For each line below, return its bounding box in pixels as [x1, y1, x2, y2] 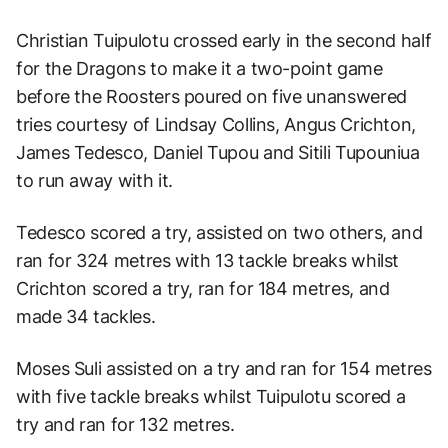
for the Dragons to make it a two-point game [16, 57, 383, 79]
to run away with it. [16, 169, 173, 191]
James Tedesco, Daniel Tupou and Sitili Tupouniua [16, 141, 420, 163]
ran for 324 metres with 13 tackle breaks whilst [16, 249, 400, 271]
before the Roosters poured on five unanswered [16, 85, 407, 107]
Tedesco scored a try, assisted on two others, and [16, 221, 423, 243]
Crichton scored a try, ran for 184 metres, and [16, 277, 390, 299]
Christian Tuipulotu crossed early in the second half [16, 29, 432, 51]
